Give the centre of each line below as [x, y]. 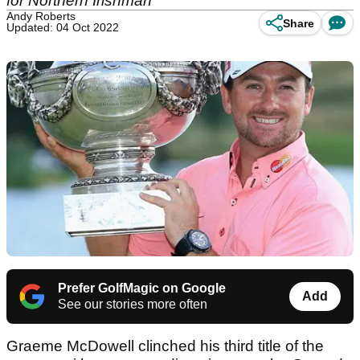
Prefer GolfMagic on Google [142, 288]
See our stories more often [133, 305]
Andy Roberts [41, 16]
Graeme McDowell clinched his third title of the [165, 346]
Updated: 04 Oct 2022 [63, 27]
